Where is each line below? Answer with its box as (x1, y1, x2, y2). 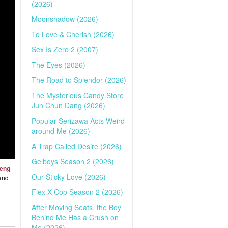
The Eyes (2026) (32, 60, 85, 70)
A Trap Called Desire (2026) (32, 141, 122, 151)
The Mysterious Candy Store (32, 90, 124, 100)
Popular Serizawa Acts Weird (32, 116, 125, 126)
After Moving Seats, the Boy (32, 202, 121, 212)
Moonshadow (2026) (32, 14, 98, 24)
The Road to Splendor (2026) (32, 75, 126, 85)
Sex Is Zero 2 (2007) (32, 44, 98, 54)
